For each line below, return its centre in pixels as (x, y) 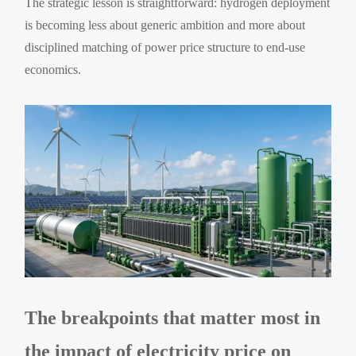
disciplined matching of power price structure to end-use (165, 47)
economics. (53, 69)
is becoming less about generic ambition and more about (165, 25)
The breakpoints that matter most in (173, 317)
